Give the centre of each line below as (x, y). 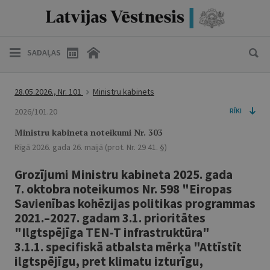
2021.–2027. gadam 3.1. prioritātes (110, 218)
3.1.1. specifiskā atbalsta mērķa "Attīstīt (128, 247)
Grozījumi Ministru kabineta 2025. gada (124, 174)
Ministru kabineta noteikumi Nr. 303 (89, 132)
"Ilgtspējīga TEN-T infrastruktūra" (112, 232)
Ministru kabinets (124, 92)
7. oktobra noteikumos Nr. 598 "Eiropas (123, 189)
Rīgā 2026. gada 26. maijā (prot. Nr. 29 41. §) (91, 147)
